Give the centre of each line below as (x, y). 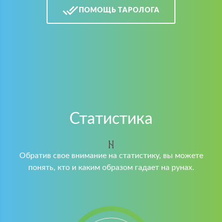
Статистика (111, 119)
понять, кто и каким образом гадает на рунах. (111, 167)
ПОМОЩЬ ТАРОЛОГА (119, 10)
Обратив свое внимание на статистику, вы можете (111, 156)
